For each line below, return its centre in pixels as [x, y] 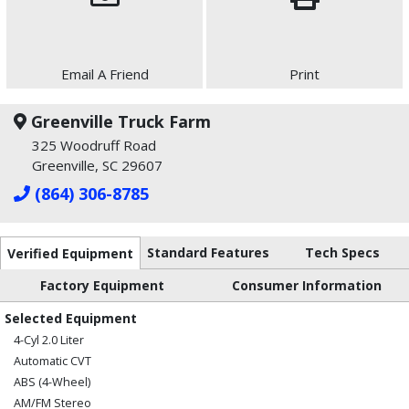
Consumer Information [307, 286]
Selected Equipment [71, 319]
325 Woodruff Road [94, 146]
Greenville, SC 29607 [97, 166]
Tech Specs [342, 253]
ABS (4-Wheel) [52, 383]
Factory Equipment [102, 286]
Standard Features [208, 253]
